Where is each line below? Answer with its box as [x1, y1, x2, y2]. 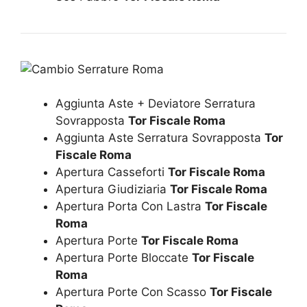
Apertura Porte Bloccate [56, 251, 192, 265]
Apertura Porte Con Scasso [56, 285, 210, 299]
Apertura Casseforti [56, 165, 168, 180]
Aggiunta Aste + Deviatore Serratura [56, 97, 256, 111]
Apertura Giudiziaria [56, 182, 170, 197]
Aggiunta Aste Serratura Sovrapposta [56, 131, 265, 145]
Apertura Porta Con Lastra [56, 199, 205, 214]
